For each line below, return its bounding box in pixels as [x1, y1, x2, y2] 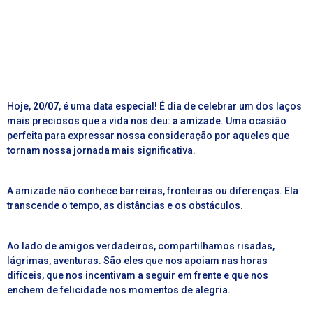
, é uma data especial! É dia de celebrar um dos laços [59, 101, 302, 112]
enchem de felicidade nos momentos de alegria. [7, 284, 231, 296]
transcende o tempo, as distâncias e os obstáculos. [7, 200, 243, 212]
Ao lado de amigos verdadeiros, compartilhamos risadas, [7, 240, 275, 252]
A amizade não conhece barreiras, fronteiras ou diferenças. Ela [7, 185, 298, 197]
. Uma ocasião [221, 115, 286, 127]
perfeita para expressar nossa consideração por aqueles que [7, 130, 289, 142]
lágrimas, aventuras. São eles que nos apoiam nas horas [7, 255, 268, 267]
